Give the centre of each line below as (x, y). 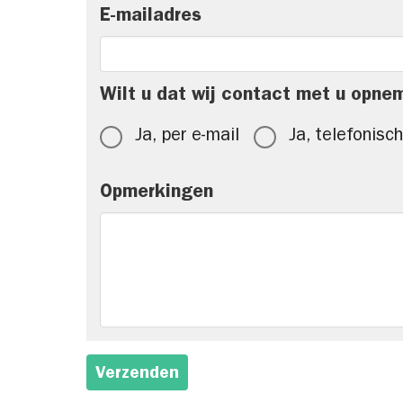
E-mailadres (151, 18)
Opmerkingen (157, 194)
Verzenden (137, 374)
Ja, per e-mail (187, 137)
